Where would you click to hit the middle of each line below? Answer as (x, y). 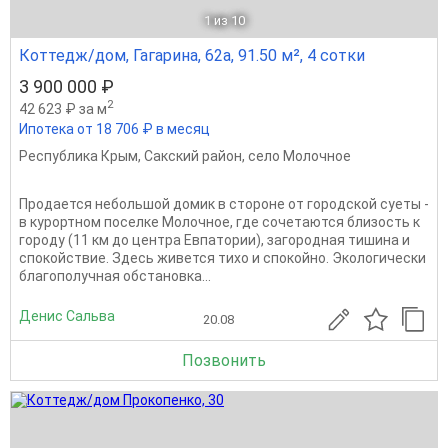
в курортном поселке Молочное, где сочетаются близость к (219, 222)
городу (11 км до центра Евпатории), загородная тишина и (214, 240)
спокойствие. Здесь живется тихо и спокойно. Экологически (222, 258)
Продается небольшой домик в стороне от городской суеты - (224, 204)
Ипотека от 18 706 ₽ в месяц (114, 129)
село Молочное (299, 156)
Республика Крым (78, 156)
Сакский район (193, 156)
